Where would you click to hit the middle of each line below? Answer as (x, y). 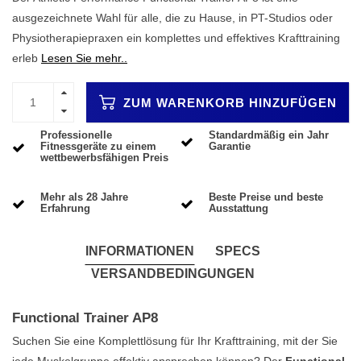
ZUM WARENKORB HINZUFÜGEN (228, 102)
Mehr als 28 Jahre (84, 197)
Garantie (230, 147)
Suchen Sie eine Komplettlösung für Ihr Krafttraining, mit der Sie (175, 340)
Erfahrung (65, 209)
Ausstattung (239, 209)
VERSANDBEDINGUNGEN (172, 273)
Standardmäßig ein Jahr (269, 135)
